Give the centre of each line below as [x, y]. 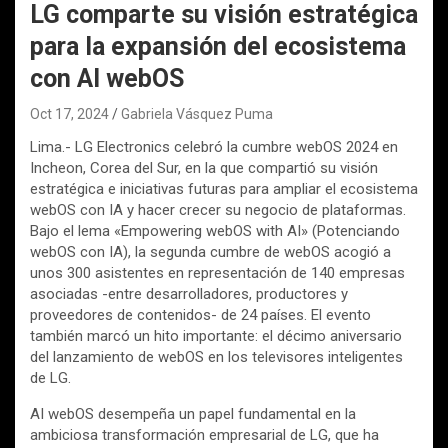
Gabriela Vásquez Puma [197, 113]
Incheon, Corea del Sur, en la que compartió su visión [204, 167]
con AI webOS [107, 78]
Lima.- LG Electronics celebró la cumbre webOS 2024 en [214, 146]
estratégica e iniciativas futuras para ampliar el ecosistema [224, 188]
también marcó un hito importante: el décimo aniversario [216, 335]
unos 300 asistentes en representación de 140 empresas [217, 272]
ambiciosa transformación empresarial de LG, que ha [204, 434]
